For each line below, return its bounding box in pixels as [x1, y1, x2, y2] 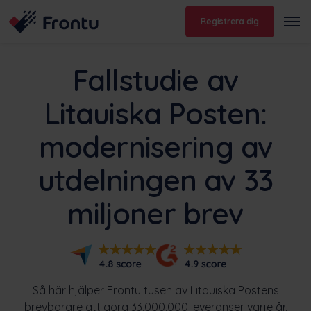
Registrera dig [201, 16, 260, 27]
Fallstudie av [72, 61, 239, 99]
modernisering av [38, 128, 273, 165]
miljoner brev [67, 194, 244, 232]
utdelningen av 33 [38, 161, 273, 199]
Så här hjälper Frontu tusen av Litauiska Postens [32, 283, 279, 297]
